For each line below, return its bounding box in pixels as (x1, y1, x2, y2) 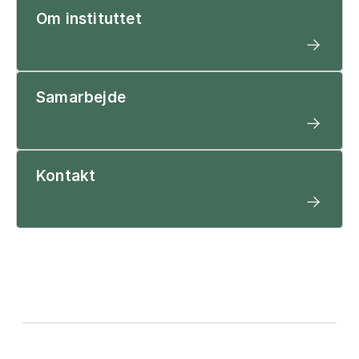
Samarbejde (36, 88, 126, 107)
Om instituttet (36, 10, 142, 29)
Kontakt (36, 167, 96, 186)
